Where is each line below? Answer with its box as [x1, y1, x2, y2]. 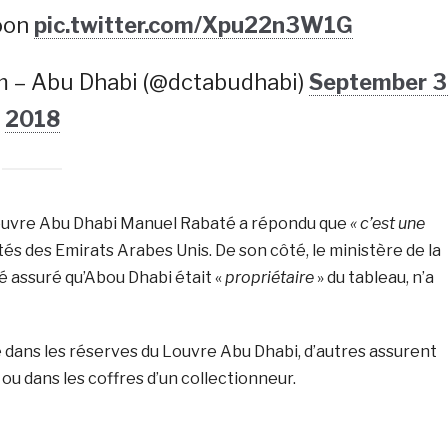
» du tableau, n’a [313, 268, 434, 288]
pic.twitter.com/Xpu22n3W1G [34, 12, 354, 39]
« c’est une [349, 214, 425, 234]
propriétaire [224, 268, 314, 288]
